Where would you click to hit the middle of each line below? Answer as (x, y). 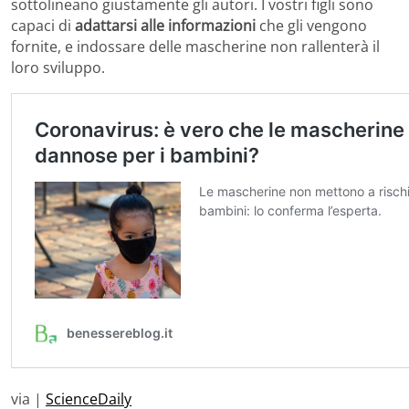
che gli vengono (311, 26)
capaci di (43, 26)
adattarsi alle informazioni (165, 26)
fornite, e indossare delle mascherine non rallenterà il (195, 47)
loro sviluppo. (58, 68)
